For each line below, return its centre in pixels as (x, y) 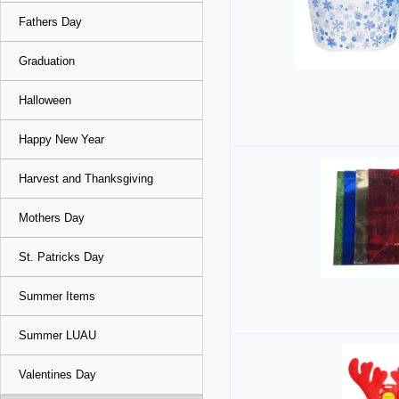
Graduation (47, 61)
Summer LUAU (57, 335)
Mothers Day (52, 218)
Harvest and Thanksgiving (86, 179)
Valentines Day (57, 375)
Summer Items (57, 296)
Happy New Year (61, 139)
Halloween (45, 100)
